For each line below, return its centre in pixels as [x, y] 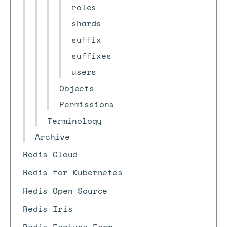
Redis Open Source [65, 191]
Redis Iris [48, 209]
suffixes [91, 56]
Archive [52, 137]
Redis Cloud [50, 154]
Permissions [87, 104]
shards [87, 23]
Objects [77, 88]
